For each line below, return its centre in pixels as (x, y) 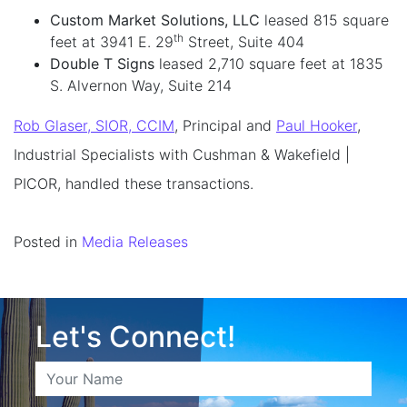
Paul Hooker (317, 125)
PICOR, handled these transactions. (134, 183)
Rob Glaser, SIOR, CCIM (94, 125)
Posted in (48, 241)
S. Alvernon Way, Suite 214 (141, 85)
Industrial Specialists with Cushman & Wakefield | (182, 154)
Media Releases (135, 241)
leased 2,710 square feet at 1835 (269, 63)
